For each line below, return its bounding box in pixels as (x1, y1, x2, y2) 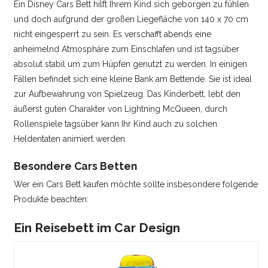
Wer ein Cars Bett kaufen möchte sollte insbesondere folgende (14, 179, 258, 189)
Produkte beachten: (14, 194, 89, 204)
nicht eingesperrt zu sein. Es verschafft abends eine (14, 29, 212, 39)
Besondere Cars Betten (14, 160, 138, 173)
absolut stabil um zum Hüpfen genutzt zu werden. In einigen (14, 59, 248, 69)
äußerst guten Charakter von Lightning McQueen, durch (14, 104, 228, 114)
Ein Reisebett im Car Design (14, 220, 181, 236)
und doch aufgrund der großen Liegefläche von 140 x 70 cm (14, 14, 249, 25)
